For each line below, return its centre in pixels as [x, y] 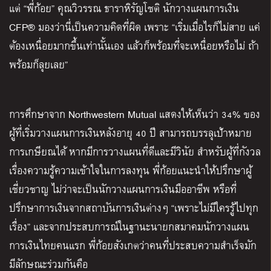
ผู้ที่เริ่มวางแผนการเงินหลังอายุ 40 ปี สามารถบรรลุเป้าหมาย [130, 133]
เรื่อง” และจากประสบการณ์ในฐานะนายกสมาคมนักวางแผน [129, 227]
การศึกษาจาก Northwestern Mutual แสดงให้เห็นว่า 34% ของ [135, 114]
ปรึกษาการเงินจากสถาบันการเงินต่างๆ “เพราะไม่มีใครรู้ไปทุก [134, 208]
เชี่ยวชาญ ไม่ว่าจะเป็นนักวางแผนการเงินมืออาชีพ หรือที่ [123, 189]
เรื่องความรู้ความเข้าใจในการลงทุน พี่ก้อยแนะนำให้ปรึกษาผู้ [130, 171]
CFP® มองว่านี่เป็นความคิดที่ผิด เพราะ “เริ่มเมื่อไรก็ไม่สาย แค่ [135, 27]
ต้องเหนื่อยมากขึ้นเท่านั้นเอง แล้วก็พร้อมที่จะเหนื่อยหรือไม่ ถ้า [134, 46]
